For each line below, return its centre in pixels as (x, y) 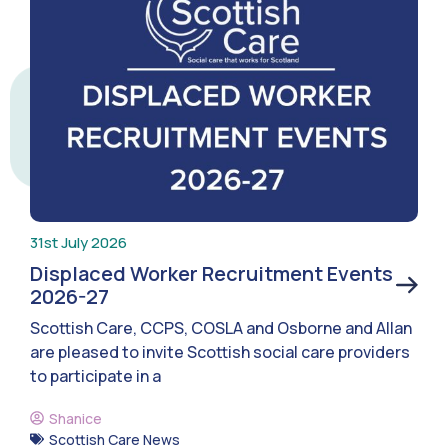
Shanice (75, 418)
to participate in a (95, 375)
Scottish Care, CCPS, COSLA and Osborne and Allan (221, 327)
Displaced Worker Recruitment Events (211, 273)
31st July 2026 (78, 242)
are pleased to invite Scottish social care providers (220, 351)
